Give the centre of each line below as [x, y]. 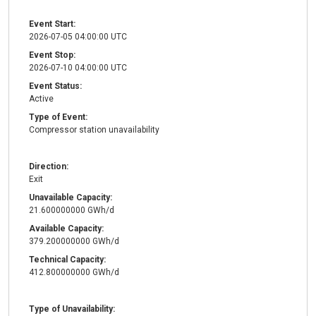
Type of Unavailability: [72, 309]
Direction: [49, 167]
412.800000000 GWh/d [74, 273]
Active [41, 99]
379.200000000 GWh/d [74, 242]
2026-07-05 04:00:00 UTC [78, 37]
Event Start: [52, 24]
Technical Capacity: [67, 260]
